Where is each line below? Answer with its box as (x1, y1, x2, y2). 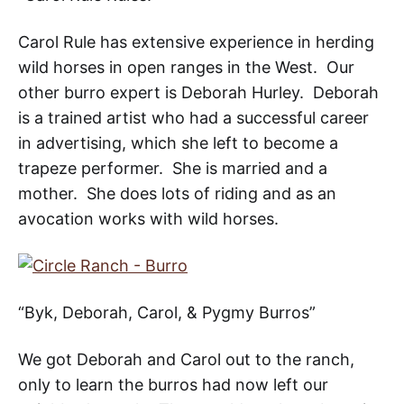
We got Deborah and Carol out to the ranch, (18, 350, 354, 370)
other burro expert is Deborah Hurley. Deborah (18, 83, 379, 103)
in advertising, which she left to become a (18, 133, 338, 153)
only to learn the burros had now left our (18, 375, 328, 395)
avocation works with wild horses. (18, 209, 279, 229)
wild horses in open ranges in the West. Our (18, 58, 354, 78)
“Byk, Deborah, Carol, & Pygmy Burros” (18, 303, 316, 323)
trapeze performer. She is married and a (18, 159, 327, 179)
